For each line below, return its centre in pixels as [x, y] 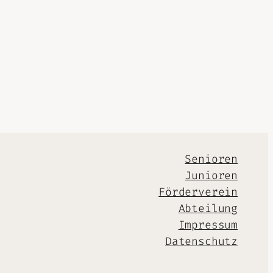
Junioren [211, 176]
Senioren [211, 159]
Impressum [208, 225]
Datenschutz [201, 242]
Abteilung [208, 209]
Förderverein [198, 192]
